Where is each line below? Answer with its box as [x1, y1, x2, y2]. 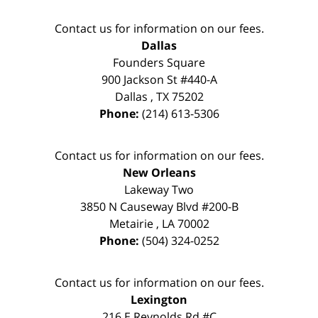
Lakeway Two [124, 182, 194, 198]
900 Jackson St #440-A [101, 72, 217, 88]
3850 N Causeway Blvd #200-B [79, 199, 238, 215]
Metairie [109, 216, 153, 232]
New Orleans [122, 165, 196, 181]
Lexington [131, 292, 187, 308]
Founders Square [113, 55, 205, 71]
